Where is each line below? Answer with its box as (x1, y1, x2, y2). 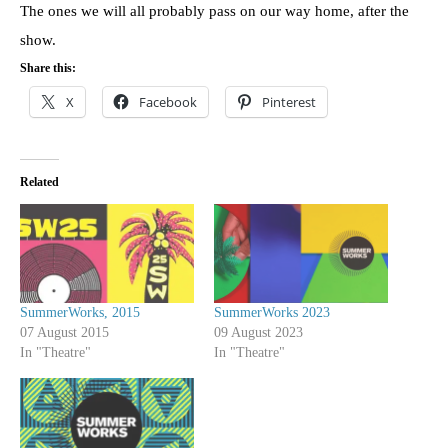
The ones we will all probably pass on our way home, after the (20, 2, 409, 19)
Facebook (139, 92, 197, 111)
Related (20, 174, 59, 189)
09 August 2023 (214, 324, 303, 340)
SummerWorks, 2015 (20, 304, 140, 320)
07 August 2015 (20, 324, 109, 340)
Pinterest (262, 92, 316, 111)
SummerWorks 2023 (214, 304, 330, 320)
